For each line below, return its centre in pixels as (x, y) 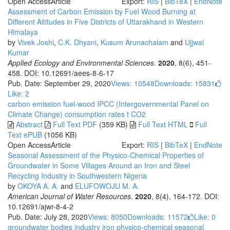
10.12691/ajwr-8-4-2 (41, 206)
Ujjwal (194, 42)
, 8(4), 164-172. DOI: (185, 196)
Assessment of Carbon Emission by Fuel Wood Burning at (102, 11)
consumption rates (94, 114)
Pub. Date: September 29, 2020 (59, 83)
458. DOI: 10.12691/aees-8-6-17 (61, 73)
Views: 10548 (133, 83)
